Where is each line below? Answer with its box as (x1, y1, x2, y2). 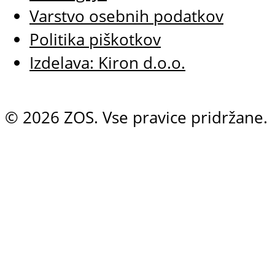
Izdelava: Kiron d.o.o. (29, 52, 185, 74)
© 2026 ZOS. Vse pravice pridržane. (5, 107, 268, 129)
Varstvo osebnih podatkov (29, 6, 223, 28)
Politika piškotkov (29, 29, 161, 51)
